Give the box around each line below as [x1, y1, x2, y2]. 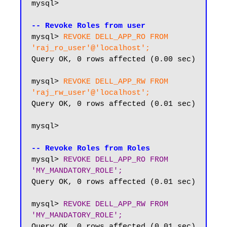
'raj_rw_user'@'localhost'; [31, 89, 150, 97]
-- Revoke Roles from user [31, 22, 145, 30]
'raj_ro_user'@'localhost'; [31, 44, 150, 53]
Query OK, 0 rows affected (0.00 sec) [31, 55, 196, 64]
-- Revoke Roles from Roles [31, 144, 150, 153]
